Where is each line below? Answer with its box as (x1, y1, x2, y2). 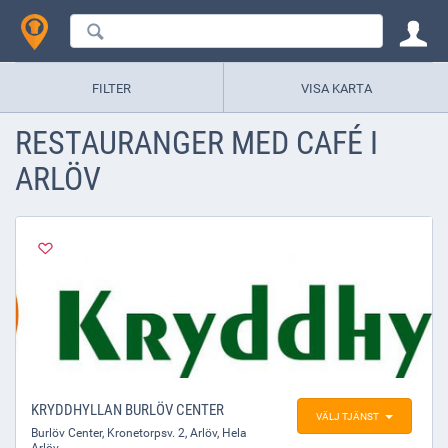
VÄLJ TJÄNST (316, 409, 379, 423)
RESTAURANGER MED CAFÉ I (15, 120, 378, 163)
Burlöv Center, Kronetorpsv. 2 (31, 425, 185, 440)
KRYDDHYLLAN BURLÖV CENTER (31, 399, 224, 419)
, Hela (217, 425, 247, 440)
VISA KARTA (300, 78, 372, 97)
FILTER (92, 78, 131, 97)
